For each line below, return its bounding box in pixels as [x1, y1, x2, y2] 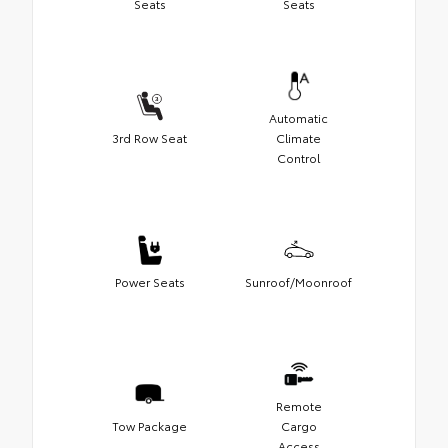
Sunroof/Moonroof [245, 272, 352, 290]
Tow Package [112, 416, 187, 434]
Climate [276, 128, 321, 146]
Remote [275, 396, 322, 414]
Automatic [269, 108, 328, 126]
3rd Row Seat [112, 128, 187, 146]
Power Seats [114, 272, 185, 290]
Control [277, 148, 320, 166]
